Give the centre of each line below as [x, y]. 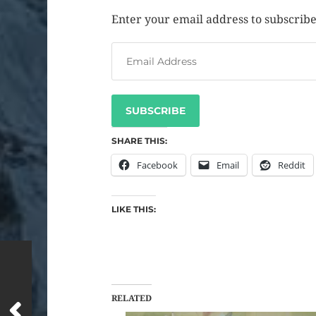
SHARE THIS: [139, 141]
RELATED [131, 299]
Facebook [157, 165]
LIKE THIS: [133, 209]
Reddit [291, 165]
